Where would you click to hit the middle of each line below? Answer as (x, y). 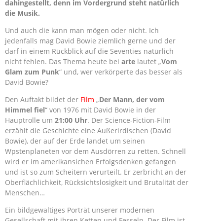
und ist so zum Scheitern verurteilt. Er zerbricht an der (96, 172)
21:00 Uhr (71, 120)
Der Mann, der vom (132, 99)
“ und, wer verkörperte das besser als (121, 72)
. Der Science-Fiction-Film (129, 120)
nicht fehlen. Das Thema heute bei (63, 61)
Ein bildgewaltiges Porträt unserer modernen (80, 210)
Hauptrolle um (30, 120)
